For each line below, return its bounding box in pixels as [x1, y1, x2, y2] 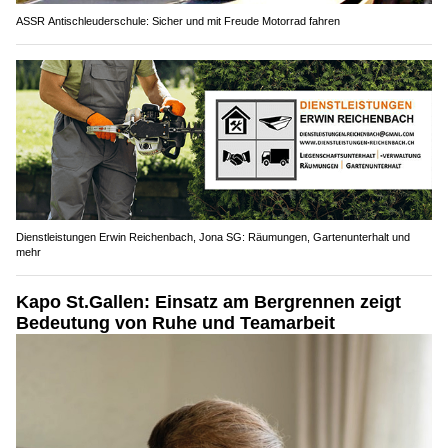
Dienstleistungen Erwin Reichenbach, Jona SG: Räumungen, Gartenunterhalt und [16, 230, 410, 243]
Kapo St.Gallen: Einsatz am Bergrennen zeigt [16, 291, 401, 312]
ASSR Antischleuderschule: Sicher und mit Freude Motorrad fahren [16, 15, 340, 28]
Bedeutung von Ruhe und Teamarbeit [16, 312, 335, 333]
